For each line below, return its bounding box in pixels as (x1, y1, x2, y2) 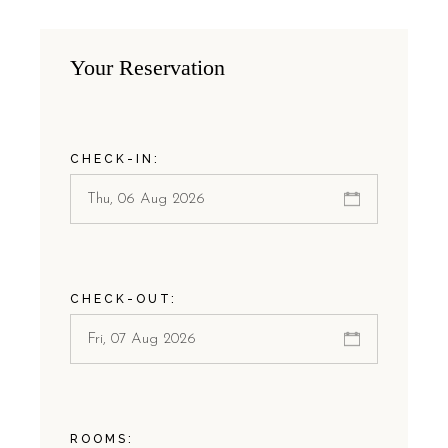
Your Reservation (70, 55, 226, 81)
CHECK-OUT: (70, 292, 178, 307)
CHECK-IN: (70, 152, 161, 167)
